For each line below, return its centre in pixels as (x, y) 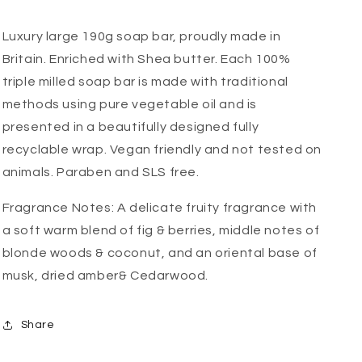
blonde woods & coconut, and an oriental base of (160, 253)
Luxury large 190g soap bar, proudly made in (141, 36)
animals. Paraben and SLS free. (102, 172)
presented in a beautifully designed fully (130, 127)
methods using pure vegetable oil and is (129, 104)
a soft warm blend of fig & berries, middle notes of (161, 230)
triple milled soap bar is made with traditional (145, 82)
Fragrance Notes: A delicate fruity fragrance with (159, 208)
